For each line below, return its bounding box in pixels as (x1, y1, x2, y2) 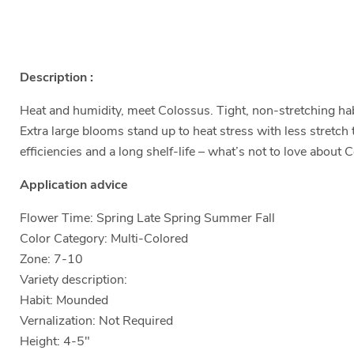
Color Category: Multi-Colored (20, 230, 188, 248)
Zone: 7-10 (20, 250, 83, 269)
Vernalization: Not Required (20, 312, 173, 330)
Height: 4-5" (20, 333, 90, 351)
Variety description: (20, 271, 127, 289)
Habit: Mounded (20, 292, 108, 310)
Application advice (20, 176, 128, 194)
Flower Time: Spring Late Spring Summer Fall (20, 209, 275, 228)
